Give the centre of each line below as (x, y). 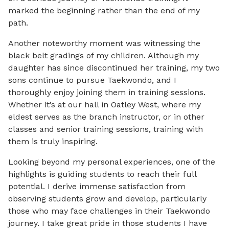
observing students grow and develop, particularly (107, 199)
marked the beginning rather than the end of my (104, 10)
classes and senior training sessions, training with (106, 129)
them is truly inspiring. (53, 141)
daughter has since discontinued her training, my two (114, 68)
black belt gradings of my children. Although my (104, 55)
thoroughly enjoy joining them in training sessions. (107, 92)
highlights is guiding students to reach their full (102, 174)
